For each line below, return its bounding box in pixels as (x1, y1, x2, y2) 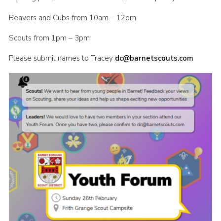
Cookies (19, 7, 50, 19)
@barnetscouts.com (122, 53, 193, 64)
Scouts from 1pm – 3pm (8, 33, 90, 43)
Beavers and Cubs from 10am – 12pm (8, 13, 136, 23)
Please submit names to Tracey (8, 53, 115, 64)
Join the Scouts (19, 26, 79, 37)
